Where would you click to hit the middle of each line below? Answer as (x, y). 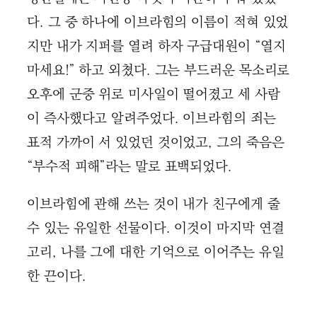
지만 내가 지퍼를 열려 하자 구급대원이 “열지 (156, 46)
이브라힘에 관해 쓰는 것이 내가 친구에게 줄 (154, 204)
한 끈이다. (57, 276)
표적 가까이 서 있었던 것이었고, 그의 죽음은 (156, 142)
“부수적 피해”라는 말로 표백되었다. (129, 166)
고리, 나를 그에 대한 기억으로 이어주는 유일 (156, 252)
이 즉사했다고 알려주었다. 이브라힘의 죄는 (151, 118)
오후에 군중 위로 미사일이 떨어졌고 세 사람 (154, 94)
